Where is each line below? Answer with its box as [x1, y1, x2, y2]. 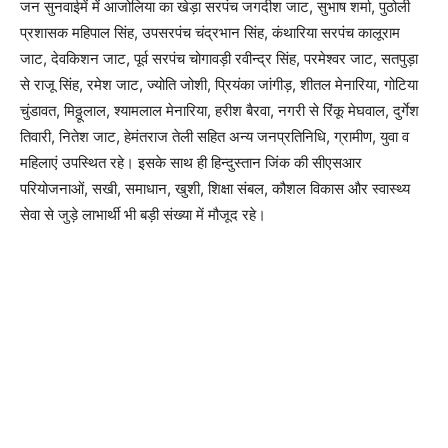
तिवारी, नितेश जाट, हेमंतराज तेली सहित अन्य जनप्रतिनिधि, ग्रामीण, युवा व [20, 126, 409, 146]
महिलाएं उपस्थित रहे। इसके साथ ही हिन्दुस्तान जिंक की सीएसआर [20, 152, 362, 172]
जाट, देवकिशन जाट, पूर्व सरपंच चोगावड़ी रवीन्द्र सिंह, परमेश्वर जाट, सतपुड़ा [20, 48, 418, 68]
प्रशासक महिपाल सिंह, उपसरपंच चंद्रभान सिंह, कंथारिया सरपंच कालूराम [20, 22, 400, 42]
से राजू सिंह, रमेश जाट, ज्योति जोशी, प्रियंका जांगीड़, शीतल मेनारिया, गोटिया [20, 74, 418, 94]
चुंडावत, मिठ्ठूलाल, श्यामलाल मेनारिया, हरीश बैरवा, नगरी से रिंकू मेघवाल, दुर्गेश [20, 100, 419, 120]
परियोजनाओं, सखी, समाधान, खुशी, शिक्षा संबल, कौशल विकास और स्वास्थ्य [20, 178, 410, 198]
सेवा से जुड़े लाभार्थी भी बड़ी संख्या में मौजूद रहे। [20, 204, 266, 224]
